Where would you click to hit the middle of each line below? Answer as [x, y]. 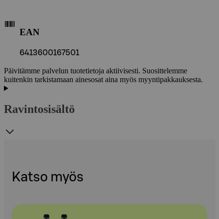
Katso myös [48, 177]
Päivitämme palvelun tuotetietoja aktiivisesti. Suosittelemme [96, 70]
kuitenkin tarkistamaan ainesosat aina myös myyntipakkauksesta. [103, 79]
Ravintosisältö [39, 109]
